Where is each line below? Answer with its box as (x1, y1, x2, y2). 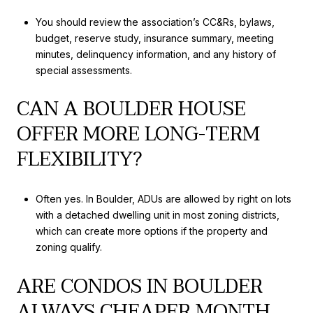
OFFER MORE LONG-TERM (17, 117, 260, 152)
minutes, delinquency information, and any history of (35, 48, 276, 60)
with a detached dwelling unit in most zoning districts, (35, 208, 279, 221)
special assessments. (35, 64, 132, 76)
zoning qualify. (35, 240, 102, 253)
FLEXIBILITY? (17, 143, 142, 177)
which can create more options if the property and (35, 224, 268, 237)
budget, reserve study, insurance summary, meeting (35, 31, 274, 44)
